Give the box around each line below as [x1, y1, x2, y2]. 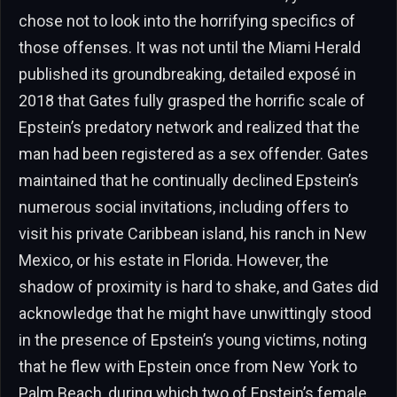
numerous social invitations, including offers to [19, 197, 348, 216]
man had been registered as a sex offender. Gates [19, 144, 369, 163]
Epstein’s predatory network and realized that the [19, 117, 360, 136]
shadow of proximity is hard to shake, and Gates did [19, 276, 378, 296]
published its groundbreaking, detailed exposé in [19, 64, 356, 83]
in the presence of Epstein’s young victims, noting [19, 330, 367, 349]
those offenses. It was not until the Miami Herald [19, 37, 361, 57]
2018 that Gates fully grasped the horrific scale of [19, 90, 365, 110]
